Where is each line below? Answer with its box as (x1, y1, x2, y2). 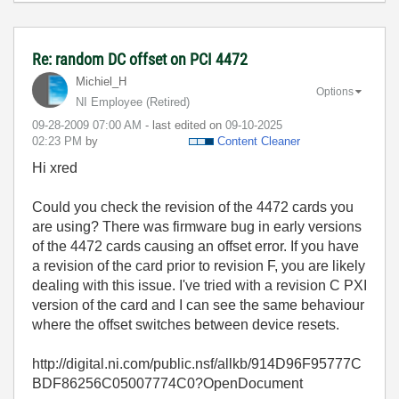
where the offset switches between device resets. (32, 316, 339, 332)
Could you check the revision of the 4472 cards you (32, 199, 354, 215)
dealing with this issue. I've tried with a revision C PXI (32, 277, 367, 293)
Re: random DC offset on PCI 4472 (32, 49, 248, 69)
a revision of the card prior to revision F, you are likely (32, 257, 365, 273)
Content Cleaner (217, 134, 300, 148)
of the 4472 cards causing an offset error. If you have (32, 238, 359, 254)
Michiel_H (76, 74, 126, 88)
